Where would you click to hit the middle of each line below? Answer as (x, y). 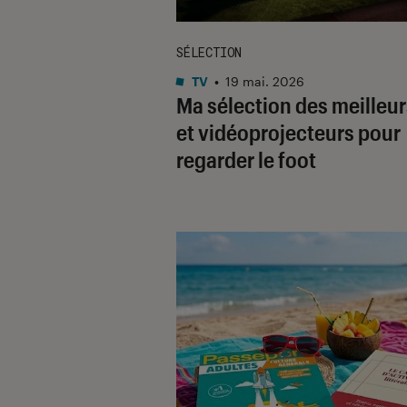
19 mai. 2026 (265, 81)
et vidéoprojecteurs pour (288, 132)
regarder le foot (246, 159)
